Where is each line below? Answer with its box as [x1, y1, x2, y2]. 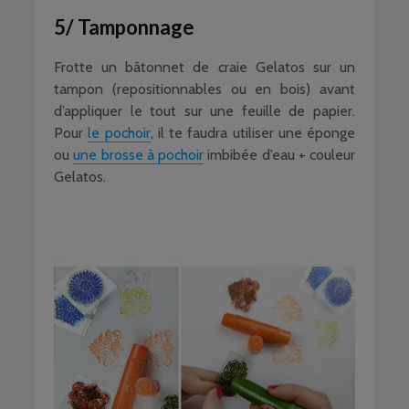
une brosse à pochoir [73, 146, 204, 163]
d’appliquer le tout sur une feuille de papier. [54, 102, 355, 120]
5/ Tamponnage [54, 15, 194, 39]
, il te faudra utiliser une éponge [150, 124, 355, 142]
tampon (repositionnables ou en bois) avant [54, 80, 355, 98]
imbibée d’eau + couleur [204, 146, 355, 163]
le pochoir [88, 124, 151, 142]
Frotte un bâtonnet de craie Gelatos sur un [54, 58, 355, 76]
